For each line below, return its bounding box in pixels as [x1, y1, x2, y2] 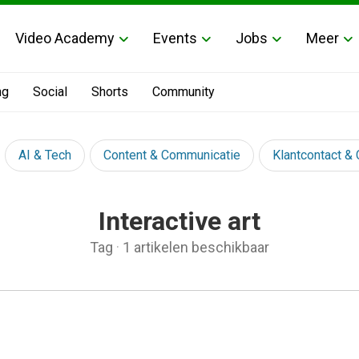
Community [152, 84, 215, 99]
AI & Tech [18, 147, 71, 163]
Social [33, 84, 67, 99]
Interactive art [99, 206, 260, 236]
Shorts [91, 84, 128, 99]
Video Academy [15, 29, 115, 46]
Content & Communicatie [103, 147, 240, 163]
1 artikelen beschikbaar [123, 239, 269, 256]
